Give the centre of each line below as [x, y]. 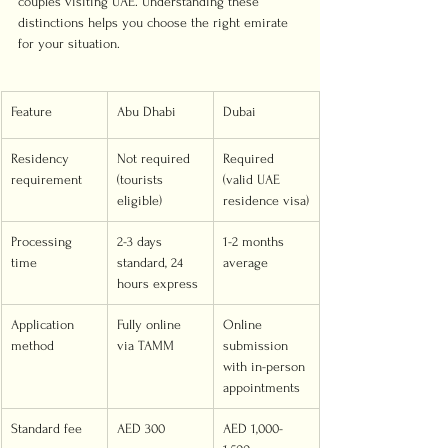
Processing [43, 241]
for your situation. [69, 43]
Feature [31, 111]
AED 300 [141, 428]
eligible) [139, 200]
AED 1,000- [253, 428]
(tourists [142, 179]
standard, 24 [152, 262]
